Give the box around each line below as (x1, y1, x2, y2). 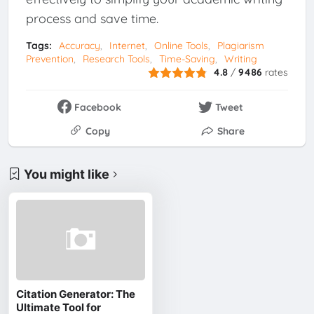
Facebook (74, 100, 122, 114)
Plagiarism (217, 39, 264, 52)
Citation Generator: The (16, 287, 136, 301)
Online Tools (153, 39, 208, 52)
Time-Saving (158, 52, 215, 65)
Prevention (25, 52, 74, 65)
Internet (109, 39, 145, 52)
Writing (224, 52, 257, 65)
